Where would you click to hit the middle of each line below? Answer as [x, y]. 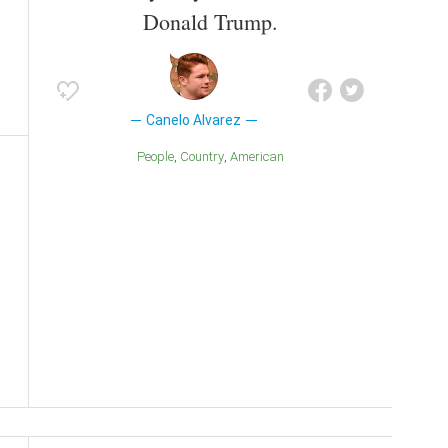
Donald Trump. [210, 21]
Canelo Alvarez [194, 119]
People [159, 156]
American [260, 156]
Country [206, 156]
